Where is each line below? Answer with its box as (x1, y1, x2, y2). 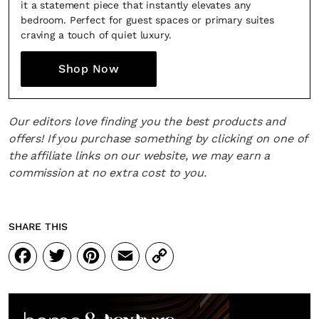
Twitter (46, 243, 122, 271)
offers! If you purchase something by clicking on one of (9, 132, 308, 145)
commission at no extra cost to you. (9, 166, 206, 179)
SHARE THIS (9, 221, 68, 232)
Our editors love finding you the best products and (9, 115, 286, 128)
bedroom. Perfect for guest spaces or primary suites (21, 14, 274, 26)
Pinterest (80, 243, 179, 271)
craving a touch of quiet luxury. (21, 29, 172, 41)
